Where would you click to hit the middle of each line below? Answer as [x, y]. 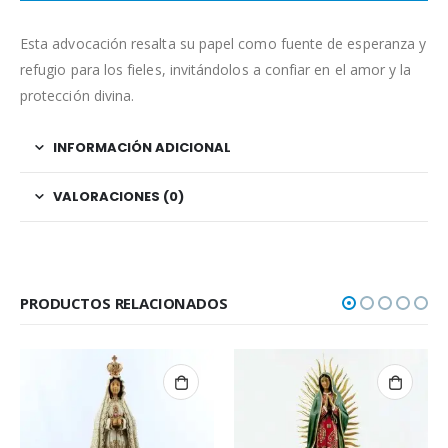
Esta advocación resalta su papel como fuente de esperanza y [223, 43]
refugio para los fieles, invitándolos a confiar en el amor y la [216, 69]
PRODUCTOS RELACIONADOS [124, 302]
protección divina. [77, 95]
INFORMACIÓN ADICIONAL [142, 147]
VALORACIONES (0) [118, 196]
